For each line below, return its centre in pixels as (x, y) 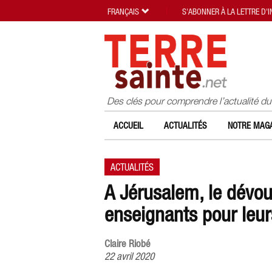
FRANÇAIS (123, 12)
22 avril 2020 (129, 256)
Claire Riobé (127, 243)
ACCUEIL (128, 125)
